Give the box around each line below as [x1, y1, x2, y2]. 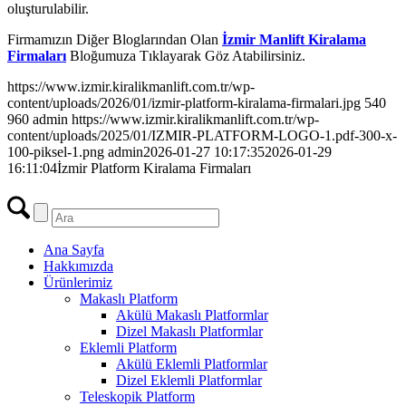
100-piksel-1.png [7, 144, 104, 160]
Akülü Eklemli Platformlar [116, 356, 267, 372]
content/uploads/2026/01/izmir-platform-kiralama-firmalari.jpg [7, 95, 361, 111]
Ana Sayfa [43, 242, 104, 258]
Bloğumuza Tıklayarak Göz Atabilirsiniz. [66, 48, 305, 64]
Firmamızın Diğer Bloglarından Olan [7, 32, 222, 48]
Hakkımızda [43, 258, 113, 275]
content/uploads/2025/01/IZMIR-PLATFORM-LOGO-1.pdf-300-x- [7, 128, 397, 144]
